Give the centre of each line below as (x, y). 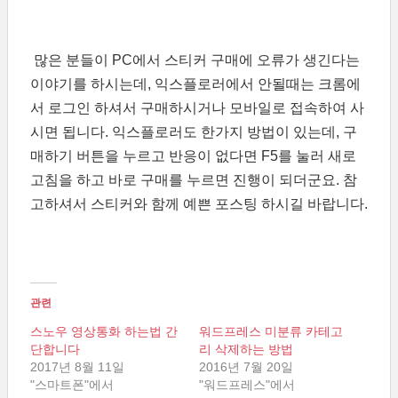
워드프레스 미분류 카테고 (271, 331)
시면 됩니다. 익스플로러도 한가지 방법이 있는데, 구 (194, 132)
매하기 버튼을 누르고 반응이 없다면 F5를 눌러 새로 (193, 156)
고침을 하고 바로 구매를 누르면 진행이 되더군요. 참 (194, 180)
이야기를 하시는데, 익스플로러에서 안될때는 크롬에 (195, 84)
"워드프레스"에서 (247, 385)
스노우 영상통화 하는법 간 (104, 331)
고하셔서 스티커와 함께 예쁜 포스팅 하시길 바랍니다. (199, 204)
